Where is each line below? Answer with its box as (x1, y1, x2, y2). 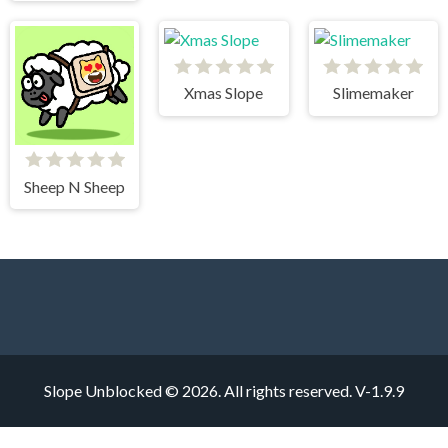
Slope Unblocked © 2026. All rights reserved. (44, 381, 355, 401)
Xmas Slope (184, 83, 264, 103)
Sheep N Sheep (24, 176, 126, 196)
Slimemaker (332, 83, 414, 103)
